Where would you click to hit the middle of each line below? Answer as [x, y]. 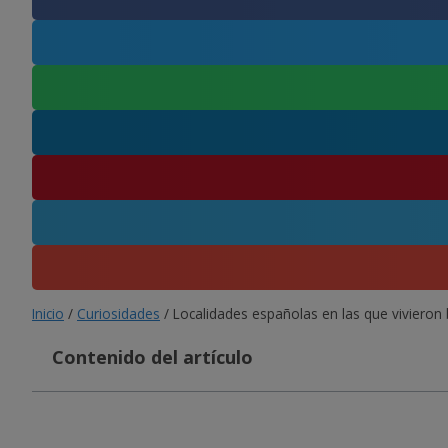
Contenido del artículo [152, 356]
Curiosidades [118, 313]
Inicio [48, 313]
